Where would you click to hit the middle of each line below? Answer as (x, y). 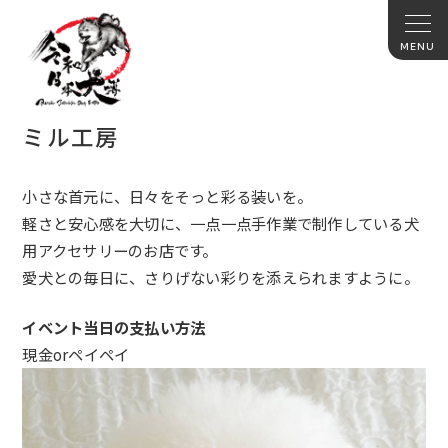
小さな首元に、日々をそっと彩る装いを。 (167, 196)
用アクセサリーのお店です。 (120, 250)
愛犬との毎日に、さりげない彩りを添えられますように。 (220, 277)
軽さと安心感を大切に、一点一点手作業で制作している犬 (220, 223)
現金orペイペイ (76, 354)
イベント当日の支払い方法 (114, 327)
